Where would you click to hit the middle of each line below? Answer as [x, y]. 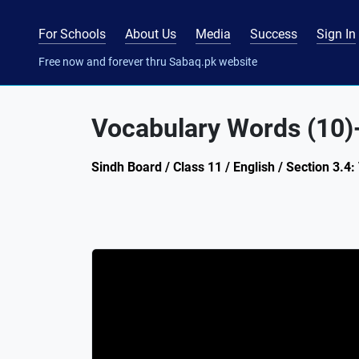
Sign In [336, 34]
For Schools [72, 34]
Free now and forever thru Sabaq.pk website [148, 61]
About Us [151, 34]
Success [274, 34]
